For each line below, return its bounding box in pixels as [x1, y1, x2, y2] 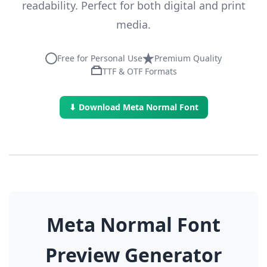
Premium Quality [154, 52, 222, 64]
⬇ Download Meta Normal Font [69, 101, 198, 113]
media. [116, 17, 151, 32]
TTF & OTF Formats [102, 66, 177, 77]
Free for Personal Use [57, 52, 142, 64]
